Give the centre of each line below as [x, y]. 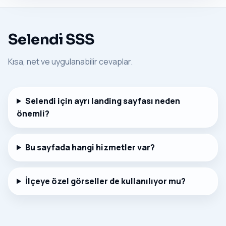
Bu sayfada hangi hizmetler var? [90, 147]
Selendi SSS [51, 39]
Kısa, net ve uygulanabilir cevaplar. [70, 61]
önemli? [33, 113]
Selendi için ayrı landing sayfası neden [102, 101]
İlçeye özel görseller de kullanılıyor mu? [105, 181]
